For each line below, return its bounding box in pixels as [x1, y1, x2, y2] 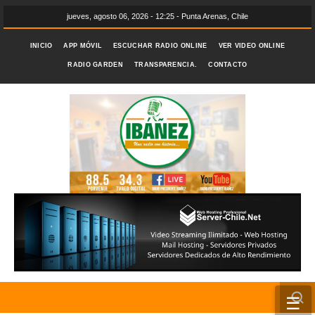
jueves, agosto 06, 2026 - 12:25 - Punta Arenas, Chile [67, 12, 248, 20]
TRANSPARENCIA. [134, 61, 198, 68]
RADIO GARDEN [67, 61, 123, 68]
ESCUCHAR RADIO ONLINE [113, 42, 207, 49]
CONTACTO [208, 61, 247, 68]
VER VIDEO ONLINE [218, 42, 285, 49]
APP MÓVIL [63, 42, 103, 49]
